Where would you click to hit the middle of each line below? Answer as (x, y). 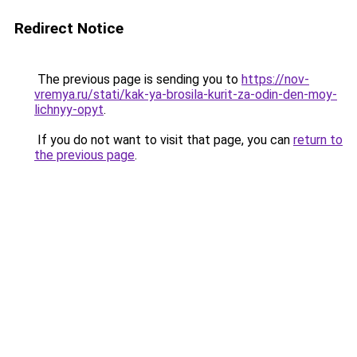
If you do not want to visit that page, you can (164, 140)
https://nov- (275, 79)
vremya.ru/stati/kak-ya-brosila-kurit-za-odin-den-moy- (186, 94)
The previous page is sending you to (138, 79)
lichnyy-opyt (69, 110)
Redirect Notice (69, 28)
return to (318, 140)
